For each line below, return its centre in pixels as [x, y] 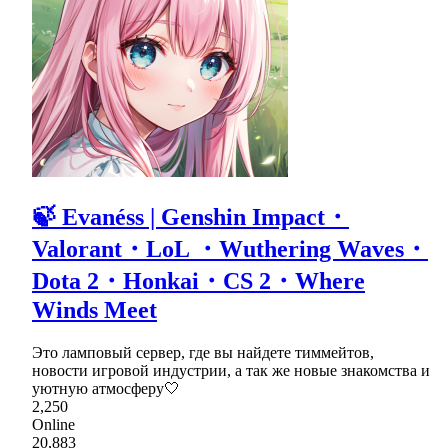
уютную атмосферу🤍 [106, 389]
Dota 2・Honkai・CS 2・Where [198, 281]
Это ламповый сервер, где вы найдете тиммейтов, [203, 353]
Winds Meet [94, 310]
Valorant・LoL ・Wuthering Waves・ [230, 249]
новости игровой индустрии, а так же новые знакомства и [231, 371]
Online [53, 425]
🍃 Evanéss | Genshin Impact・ [190, 217]
